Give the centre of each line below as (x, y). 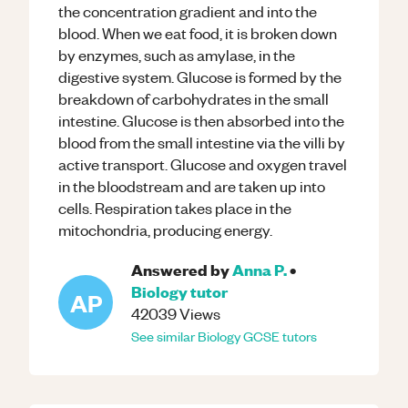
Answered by (180, 269)
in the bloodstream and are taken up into (192, 186)
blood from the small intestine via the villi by (202, 142)
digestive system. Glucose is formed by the (200, 76)
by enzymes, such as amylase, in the (177, 55)
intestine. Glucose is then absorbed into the (201, 120)
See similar (164, 336)
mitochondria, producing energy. (165, 229)
